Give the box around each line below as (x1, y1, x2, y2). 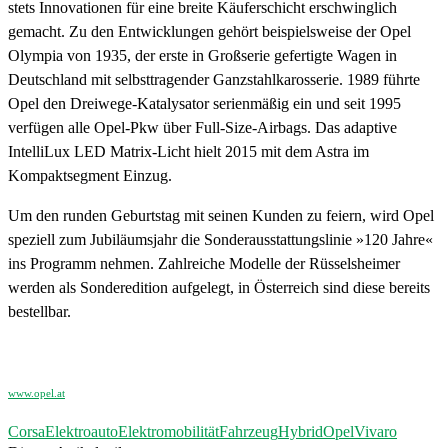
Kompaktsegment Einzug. (8, 166, 172, 184)
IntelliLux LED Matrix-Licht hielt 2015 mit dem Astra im (8, 142, 369, 160)
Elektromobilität (118, 422, 219, 440)
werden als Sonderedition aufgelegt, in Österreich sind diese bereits (8, 278, 430, 296)
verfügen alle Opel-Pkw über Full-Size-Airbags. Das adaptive (8, 118, 397, 136)
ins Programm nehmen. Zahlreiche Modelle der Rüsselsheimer (8, 254, 400, 272)
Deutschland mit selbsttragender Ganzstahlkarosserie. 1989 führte (8, 70, 420, 88)
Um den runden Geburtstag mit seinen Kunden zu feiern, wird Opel (8, 206, 434, 224)
